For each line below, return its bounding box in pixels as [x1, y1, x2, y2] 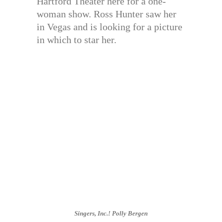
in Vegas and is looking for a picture [37, 21, 182, 32]
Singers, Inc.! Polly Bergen [74, 210, 148, 217]
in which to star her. [37, 34, 116, 45]
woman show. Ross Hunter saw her [37, 8, 176, 19]
